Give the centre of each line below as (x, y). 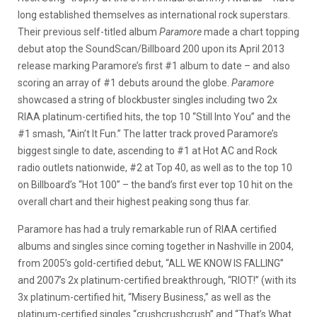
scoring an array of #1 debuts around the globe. (125, 83)
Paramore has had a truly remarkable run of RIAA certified (147, 229)
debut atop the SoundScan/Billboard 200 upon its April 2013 (151, 49)
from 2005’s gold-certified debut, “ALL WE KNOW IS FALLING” (151, 263)
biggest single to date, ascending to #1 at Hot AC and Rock (148, 151)
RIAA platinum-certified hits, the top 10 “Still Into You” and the (154, 117)
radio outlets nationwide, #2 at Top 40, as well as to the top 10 (155, 168)
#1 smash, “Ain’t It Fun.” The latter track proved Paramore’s (148, 134)
